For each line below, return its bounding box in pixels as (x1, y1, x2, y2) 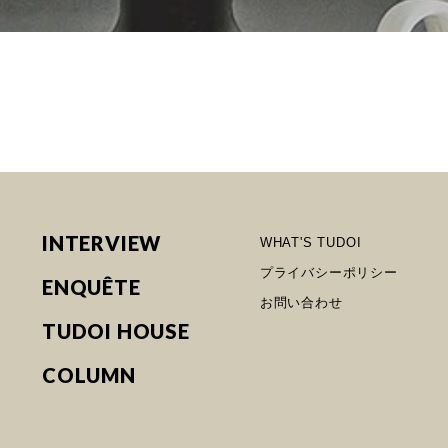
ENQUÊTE (42, 275, 141, 300)
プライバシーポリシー (259, 265, 398, 281)
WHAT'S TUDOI (259, 235, 362, 251)
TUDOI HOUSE (42, 319, 190, 344)
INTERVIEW (42, 231, 162, 256)
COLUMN (42, 363, 136, 388)
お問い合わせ (259, 295, 343, 311)
